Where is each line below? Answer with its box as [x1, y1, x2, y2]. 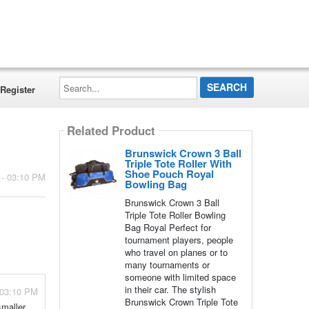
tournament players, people [124, 233, 233, 246]
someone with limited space [124, 270, 236, 283]
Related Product [66, 122, 155, 139]
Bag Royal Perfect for [124, 221, 211, 234]
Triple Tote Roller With [124, 156, 232, 171]
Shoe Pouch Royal [124, 166, 214, 181]
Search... [58, 74, 95, 87]
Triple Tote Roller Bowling [124, 208, 226, 221]
